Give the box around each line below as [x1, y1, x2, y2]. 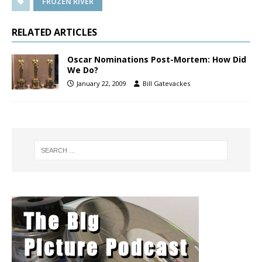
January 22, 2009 [77, 79, 126, 88]
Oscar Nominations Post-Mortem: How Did [67, 54, 246, 65]
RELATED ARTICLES [12, 26, 97, 39]
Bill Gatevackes [143, 79, 190, 88]
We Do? [67, 64, 98, 76]
